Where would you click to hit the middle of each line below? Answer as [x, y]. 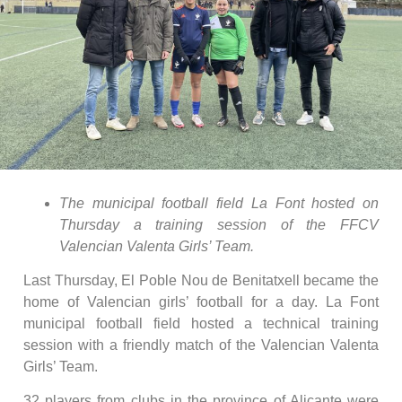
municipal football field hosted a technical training [201, 323]
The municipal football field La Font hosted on [219, 203]
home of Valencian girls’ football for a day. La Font [201, 301]
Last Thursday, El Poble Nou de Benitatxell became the [201, 280]
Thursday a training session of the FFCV [219, 224]
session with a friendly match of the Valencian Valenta [201, 345]
